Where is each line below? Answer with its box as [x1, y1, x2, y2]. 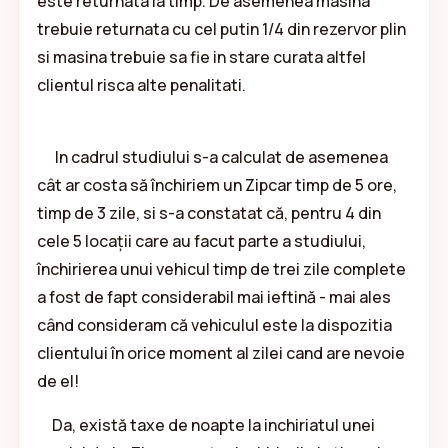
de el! [36, 369, 82, 392]
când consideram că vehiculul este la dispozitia [36, 313, 392, 336]
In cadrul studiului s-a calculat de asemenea [36, 145, 388, 168]
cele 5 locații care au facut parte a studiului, [36, 229, 366, 252]
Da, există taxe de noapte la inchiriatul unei [36, 413, 375, 436]
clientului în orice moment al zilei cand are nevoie [36, 341, 405, 364]
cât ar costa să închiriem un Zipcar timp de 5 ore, [36, 173, 397, 196]
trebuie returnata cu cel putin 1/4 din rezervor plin [36, 17, 406, 40]
